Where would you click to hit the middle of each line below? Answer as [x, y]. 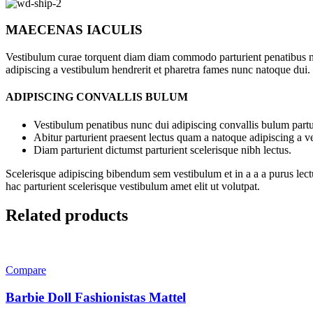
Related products [67, 216]
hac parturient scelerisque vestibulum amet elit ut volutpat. [133, 186]
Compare [26, 270]
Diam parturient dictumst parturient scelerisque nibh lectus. [162, 150]
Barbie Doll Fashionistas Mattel [96, 298]
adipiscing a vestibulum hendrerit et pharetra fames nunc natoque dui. [158, 69]
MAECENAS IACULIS [74, 30]
